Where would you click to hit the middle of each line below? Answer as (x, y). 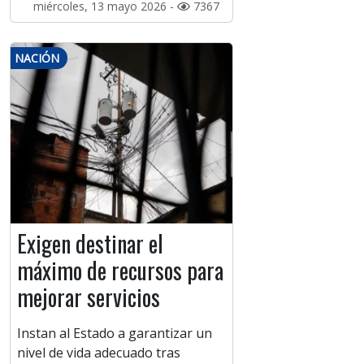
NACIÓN (37, 58)
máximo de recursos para (120, 271)
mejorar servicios (89, 297)
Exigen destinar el (90, 244)
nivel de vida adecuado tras (99, 353)
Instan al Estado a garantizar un (115, 334)
